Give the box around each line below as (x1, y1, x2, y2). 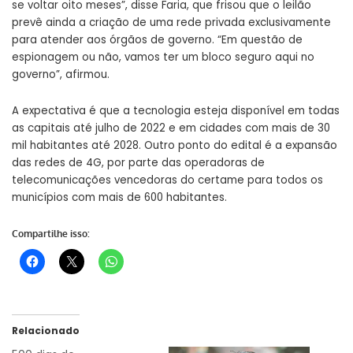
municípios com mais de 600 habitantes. (12, 190, 227, 206)
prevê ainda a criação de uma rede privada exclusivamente (12, 15, 331, 31)
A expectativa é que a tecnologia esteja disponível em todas (12, 103, 340, 119)
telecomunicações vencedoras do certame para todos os (12, 173, 323, 188)
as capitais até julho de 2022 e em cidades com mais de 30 (12, 121, 330, 136)
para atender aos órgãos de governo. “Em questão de (12, 32, 303, 48)
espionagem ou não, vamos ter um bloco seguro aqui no (12, 50, 314, 65)
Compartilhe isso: (12, 228, 90, 240)
